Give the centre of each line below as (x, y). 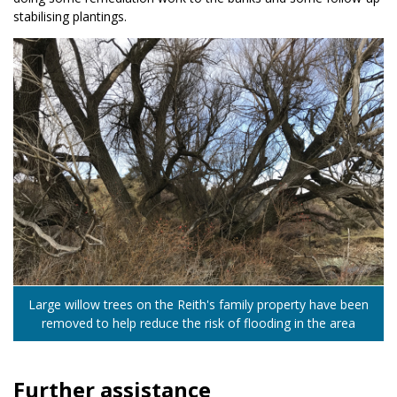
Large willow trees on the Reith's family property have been (198, 305)
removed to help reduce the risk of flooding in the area (198, 323)
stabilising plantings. (70, 17)
